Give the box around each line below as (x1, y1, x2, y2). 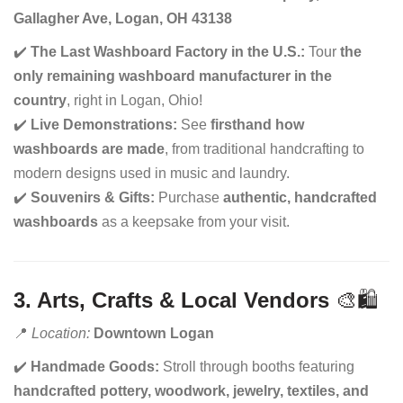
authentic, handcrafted (223, 190, 377, 205)
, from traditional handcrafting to (165, 141, 364, 157)
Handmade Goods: (31, 359, 159, 374)
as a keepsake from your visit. (98, 214, 290, 229)
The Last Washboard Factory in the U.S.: (31, 44, 305, 59)
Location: (31, 326, 90, 341)
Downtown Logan (94, 326, 214, 341)
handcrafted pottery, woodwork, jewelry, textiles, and (13, 383, 369, 399)
